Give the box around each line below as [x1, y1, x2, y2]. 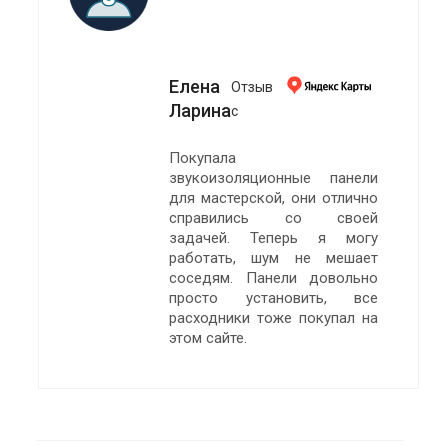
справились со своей [169, 209, 378, 228]
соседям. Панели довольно [169, 269, 378, 288]
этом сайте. [169, 329, 247, 348]
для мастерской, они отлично [169, 189, 378, 208]
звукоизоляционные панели [169, 169, 378, 188]
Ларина [169, 100, 231, 122]
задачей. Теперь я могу [169, 229, 378, 248]
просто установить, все [169, 289, 378, 308]
